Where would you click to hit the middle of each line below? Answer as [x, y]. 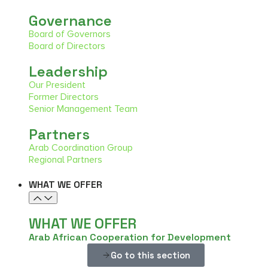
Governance [70, 20]
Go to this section [150, 255]
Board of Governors [70, 34]
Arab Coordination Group [81, 147]
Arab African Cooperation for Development [130, 237]
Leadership [68, 71]
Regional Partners [66, 159]
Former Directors [64, 97]
